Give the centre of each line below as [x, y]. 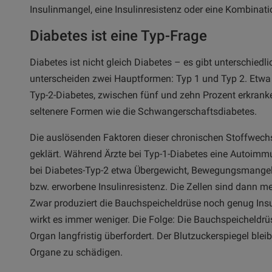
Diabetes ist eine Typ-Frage [118, 36]
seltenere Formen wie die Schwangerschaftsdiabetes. [143, 111]
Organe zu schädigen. [76, 252]
